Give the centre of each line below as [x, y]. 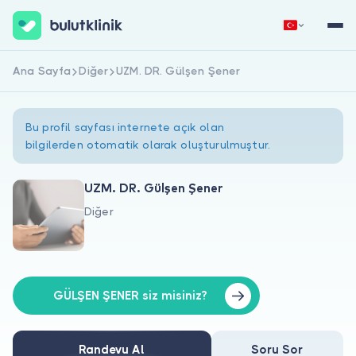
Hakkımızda [49, 231]
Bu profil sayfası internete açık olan [125, 127]
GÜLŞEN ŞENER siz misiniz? [130, 295]
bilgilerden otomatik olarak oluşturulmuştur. [148, 145]
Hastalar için [52, 263]
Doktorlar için [55, 295]
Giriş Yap [261, 77]
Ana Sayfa [42, 71]
